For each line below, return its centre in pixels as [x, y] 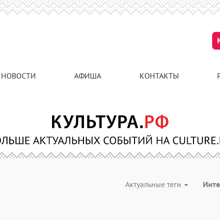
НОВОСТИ [18, 76]
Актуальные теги [154, 184]
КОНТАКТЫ [159, 76]
